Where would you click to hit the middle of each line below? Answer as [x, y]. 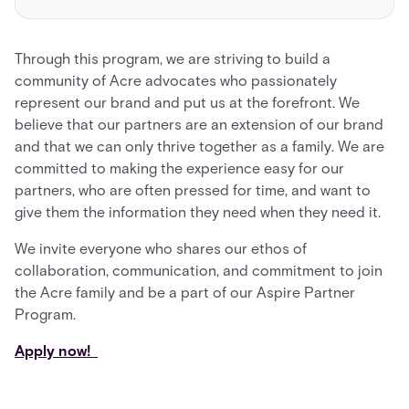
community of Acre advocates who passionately [176, 81]
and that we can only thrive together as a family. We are [199, 147]
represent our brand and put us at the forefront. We [187, 103]
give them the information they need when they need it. [198, 212]
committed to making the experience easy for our [179, 168]
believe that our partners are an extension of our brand [199, 125]
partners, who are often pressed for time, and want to [193, 190]
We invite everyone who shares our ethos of [161, 249]
